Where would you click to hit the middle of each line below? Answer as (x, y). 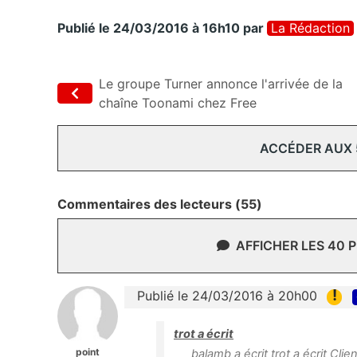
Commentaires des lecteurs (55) (160, 204)
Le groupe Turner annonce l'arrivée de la (221, 84)
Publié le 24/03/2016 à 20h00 (227, 296)
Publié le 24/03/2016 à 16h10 (149, 28)
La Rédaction (310, 28)
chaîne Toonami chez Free (178, 103)
